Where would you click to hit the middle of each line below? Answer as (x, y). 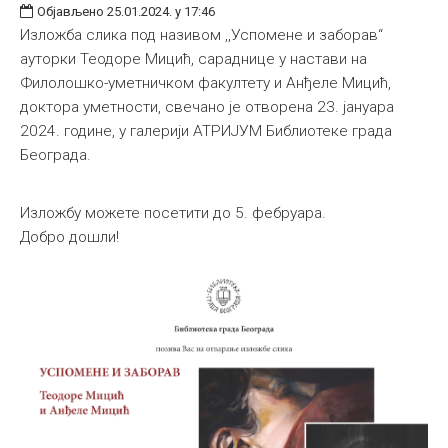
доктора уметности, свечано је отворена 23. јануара (207, 106)
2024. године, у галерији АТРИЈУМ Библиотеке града (206, 130)
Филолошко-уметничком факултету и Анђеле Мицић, (205, 82)
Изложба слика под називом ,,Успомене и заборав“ (201, 34)
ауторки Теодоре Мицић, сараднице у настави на (193, 58)
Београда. (55, 154)
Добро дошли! (69, 236)
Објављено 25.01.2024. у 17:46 (126, 11)
